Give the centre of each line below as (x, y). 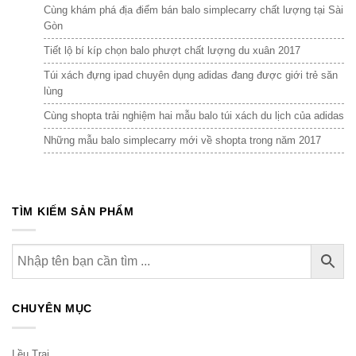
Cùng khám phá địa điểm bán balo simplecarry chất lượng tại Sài (193, 10)
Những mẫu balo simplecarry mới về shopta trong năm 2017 (182, 140)
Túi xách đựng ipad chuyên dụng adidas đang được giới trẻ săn (191, 75)
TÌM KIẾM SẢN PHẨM (73, 211)
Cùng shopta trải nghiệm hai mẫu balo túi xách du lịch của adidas (194, 115)
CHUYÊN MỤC (52, 309)
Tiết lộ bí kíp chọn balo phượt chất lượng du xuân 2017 (172, 50)
